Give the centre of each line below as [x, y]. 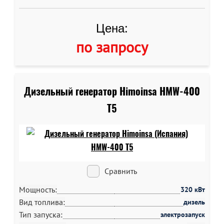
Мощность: [38, 189]
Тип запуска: [41, 214]
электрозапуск [183, 214]
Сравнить [121, 171]
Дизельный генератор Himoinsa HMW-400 [112, 91]
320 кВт [193, 189]
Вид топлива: [42, 202]
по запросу [112, 47]
